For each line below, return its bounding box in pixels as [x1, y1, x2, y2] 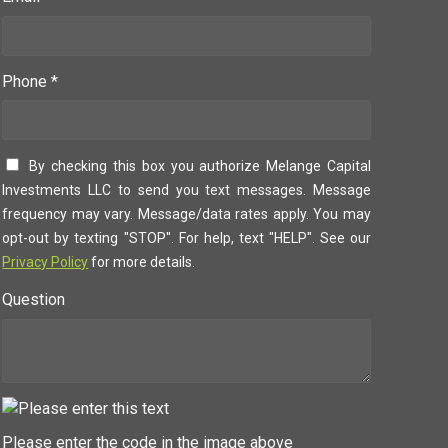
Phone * [2, 71, 59, 91]
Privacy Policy [2, 254, 89, 271]
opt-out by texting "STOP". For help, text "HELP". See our [2, 230, 372, 247]
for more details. [88, 254, 196, 271]
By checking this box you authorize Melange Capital [29, 158, 372, 175]
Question [2, 290, 66, 310]
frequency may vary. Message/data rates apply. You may [2, 206, 372, 223]
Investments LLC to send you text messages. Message [2, 182, 372, 199]
